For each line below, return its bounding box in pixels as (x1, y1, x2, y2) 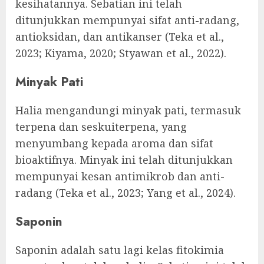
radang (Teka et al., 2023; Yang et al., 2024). (15, 186, 236, 200)
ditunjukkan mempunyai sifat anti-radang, (15, 13, 239, 28)
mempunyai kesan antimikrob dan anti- (15, 169, 225, 184)
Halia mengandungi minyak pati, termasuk (15, 103, 241, 118)
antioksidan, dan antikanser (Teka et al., (15, 29, 224, 44)
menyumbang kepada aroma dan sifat (15, 136, 213, 151)
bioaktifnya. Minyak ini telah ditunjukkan (15, 153, 233, 167)
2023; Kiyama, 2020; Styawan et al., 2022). (15, 46, 226, 61)
